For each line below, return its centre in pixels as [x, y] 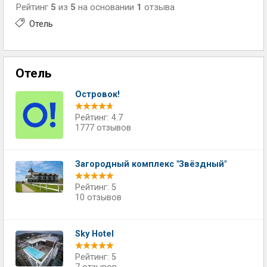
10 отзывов [98, 198]
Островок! [97, 94]
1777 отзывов [103, 128]
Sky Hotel [94, 234]
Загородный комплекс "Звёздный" [151, 164]
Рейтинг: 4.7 [99, 118]
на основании [106, 7]
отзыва [158, 7]
